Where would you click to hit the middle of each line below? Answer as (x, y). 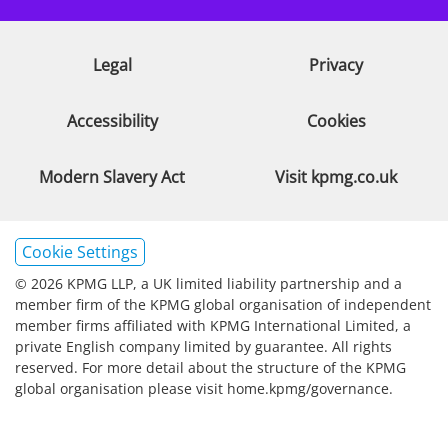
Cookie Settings (80, 252)
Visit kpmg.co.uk (336, 177)
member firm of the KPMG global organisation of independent (223, 304)
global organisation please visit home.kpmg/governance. (204, 388)
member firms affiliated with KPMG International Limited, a (213, 325)
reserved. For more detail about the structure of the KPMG (210, 367)
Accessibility (112, 121)
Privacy (336, 65)
